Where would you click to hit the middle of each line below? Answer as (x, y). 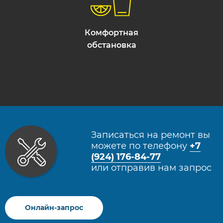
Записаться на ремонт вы (151, 135)
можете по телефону (140, 146)
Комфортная (111, 33)
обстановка (111, 45)
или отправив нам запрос (151, 167)
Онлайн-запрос (54, 208)
